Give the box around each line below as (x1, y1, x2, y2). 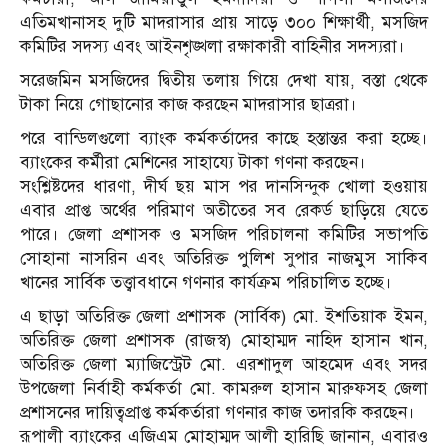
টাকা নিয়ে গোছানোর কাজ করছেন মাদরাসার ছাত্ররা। (20, 94, 357, 116)
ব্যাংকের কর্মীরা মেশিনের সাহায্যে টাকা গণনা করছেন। (20, 152, 366, 174)
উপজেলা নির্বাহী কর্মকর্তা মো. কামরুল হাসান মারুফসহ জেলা (20, 378, 428, 400)
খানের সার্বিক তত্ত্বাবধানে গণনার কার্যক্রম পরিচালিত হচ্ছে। (20, 272, 392, 294)
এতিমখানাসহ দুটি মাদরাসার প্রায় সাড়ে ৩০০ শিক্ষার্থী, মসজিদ (20, 12, 428, 34)
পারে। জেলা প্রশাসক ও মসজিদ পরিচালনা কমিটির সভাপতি (20, 224, 428, 246)
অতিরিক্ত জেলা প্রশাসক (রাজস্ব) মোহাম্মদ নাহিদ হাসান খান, (20, 330, 428, 352)
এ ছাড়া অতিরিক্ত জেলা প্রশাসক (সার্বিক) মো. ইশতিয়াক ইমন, (20, 306, 428, 328)
